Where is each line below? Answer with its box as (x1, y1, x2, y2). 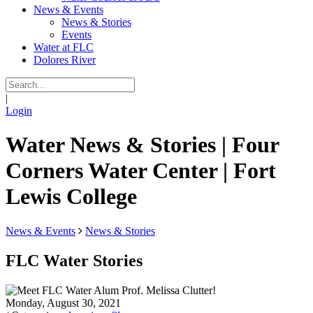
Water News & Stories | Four (6, 132, 279, 158)
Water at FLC (34, 41, 94, 53)
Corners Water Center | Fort (6, 158, 276, 184)
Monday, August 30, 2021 (6, 296, 121, 309)
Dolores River (34, 54, 96, 66)
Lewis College (6, 184, 137, 210)
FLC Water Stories (6, 251, 143, 270)
